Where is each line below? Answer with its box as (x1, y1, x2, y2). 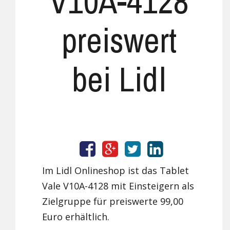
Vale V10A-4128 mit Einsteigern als (42, 180, 195, 193)
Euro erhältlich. (42, 210, 110, 223)
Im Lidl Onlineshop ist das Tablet (42, 164, 189, 177)
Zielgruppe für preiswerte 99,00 (42, 195, 184, 208)
